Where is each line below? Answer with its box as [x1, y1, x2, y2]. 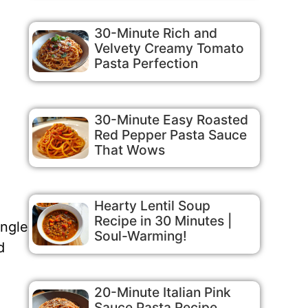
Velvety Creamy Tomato [93, 39, 244, 56]
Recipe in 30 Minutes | [93, 212, 232, 230]
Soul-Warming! [93, 228, 187, 245]
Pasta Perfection [93, 54, 198, 71]
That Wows [93, 141, 165, 158]
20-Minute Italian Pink [93, 283, 231, 300]
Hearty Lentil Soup [93, 197, 210, 214]
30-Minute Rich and [93, 24, 217, 41]
